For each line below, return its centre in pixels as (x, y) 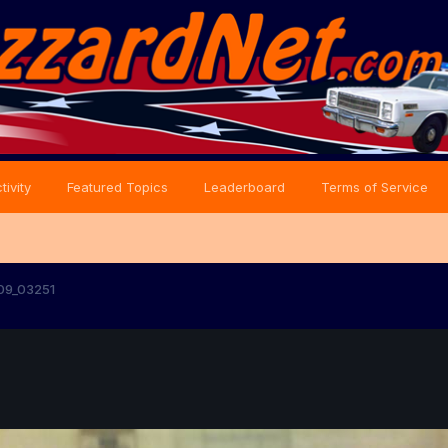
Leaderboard (244, 187)
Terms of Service (374, 187)
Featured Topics (117, 187)
